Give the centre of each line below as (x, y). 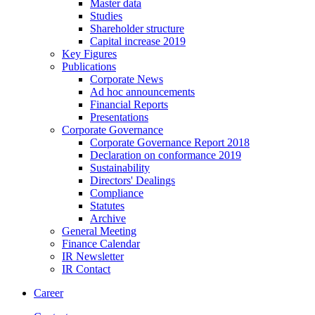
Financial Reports (129, 104)
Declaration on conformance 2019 (166, 155)
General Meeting (99, 231)
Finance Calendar (101, 243)
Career (49, 292)
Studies (106, 15)
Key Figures (89, 53)
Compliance (117, 193)
